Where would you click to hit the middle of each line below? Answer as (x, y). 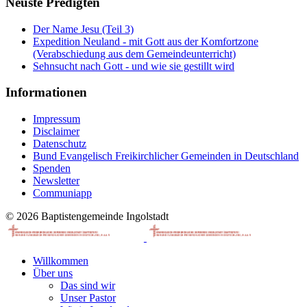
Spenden (52, 168)
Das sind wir (88, 285)
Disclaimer (56, 131)
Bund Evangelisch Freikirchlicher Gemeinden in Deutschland (166, 156)
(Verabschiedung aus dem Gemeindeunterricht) (134, 53)
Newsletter (56, 181)
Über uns (53, 273)
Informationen (46, 93)
